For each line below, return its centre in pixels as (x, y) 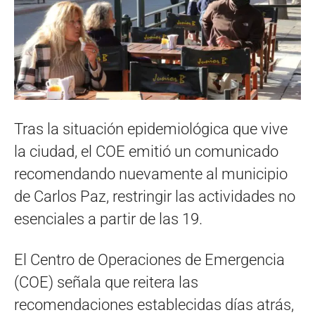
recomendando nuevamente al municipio (151, 174)
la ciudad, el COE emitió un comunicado (146, 151)
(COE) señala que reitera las (106, 282)
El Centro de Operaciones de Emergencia (149, 259)
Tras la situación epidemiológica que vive (151, 129)
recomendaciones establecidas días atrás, (154, 304)
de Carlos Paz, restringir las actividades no (155, 196)
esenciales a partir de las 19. (108, 219)
